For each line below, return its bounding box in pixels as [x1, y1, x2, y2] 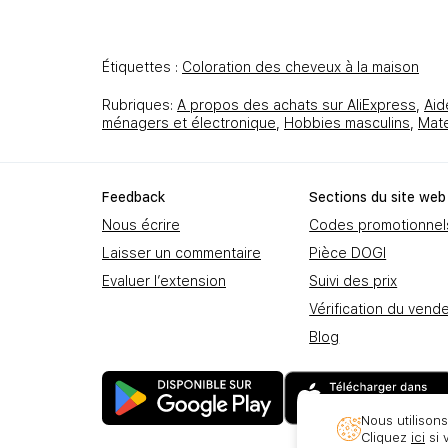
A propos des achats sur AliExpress [177, 96, 416, 113]
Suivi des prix [309, 272, 398, 289]
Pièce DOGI [309, 244, 387, 261]
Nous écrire [102, 216, 180, 233]
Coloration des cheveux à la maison [182, 58, 419, 75]
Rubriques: [102, 96, 177, 113]
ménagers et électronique [102, 114, 276, 131]
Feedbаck [102, 188, 165, 205]
